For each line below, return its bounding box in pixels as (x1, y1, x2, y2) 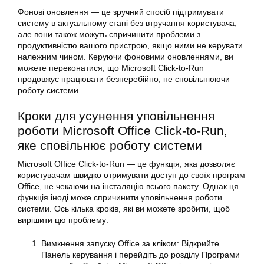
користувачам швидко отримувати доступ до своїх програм (18, 170, 245, 180)
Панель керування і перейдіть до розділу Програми (41, 250, 240, 259)
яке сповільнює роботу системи (18, 138, 202, 152)
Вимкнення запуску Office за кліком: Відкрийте (41, 239, 219, 248)
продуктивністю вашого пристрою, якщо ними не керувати (18, 41, 243, 50)
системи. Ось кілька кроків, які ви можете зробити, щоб (18, 204, 230, 213)
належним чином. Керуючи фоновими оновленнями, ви (18, 52, 233, 61)
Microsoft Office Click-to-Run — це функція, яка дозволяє (18, 159, 235, 169)
